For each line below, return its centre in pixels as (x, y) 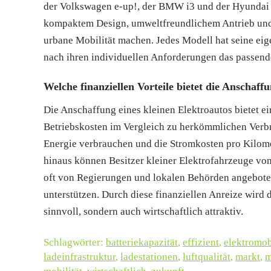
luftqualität (207, 256)
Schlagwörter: (75, 242)
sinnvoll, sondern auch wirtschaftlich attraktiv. (143, 211)
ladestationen (149, 256)
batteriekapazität (142, 242)
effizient (201, 242)
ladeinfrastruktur (80, 256)
